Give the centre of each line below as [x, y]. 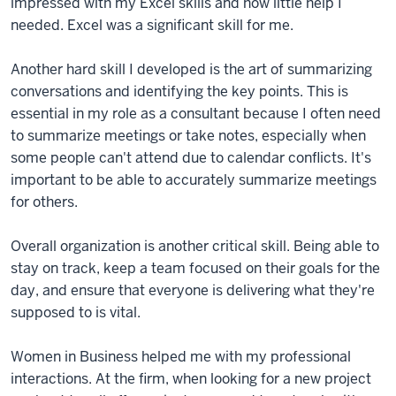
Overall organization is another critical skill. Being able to [195, 247]
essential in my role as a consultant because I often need [196, 114]
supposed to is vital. [76, 313]
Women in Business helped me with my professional [181, 357]
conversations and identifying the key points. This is [179, 92]
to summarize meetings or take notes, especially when [188, 136]
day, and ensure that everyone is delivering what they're [193, 291]
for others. [44, 202]
